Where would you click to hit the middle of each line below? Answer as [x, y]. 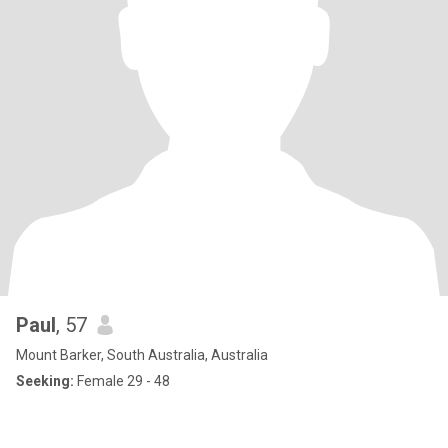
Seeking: [45, 381]
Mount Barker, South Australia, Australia [142, 355]
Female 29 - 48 [122, 381]
